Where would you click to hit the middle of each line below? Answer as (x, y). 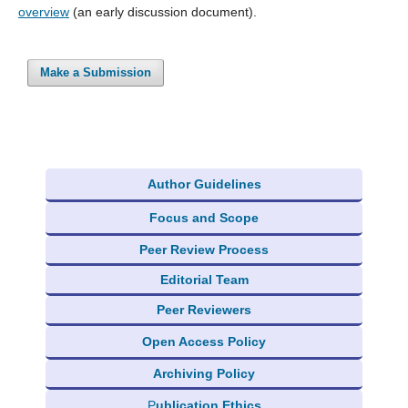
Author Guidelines (204, 184)
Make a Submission (96, 72)
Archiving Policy (204, 373)
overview (43, 11)
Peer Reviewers (204, 309)
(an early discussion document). (163, 11)
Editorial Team (204, 279)
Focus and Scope (204, 217)
